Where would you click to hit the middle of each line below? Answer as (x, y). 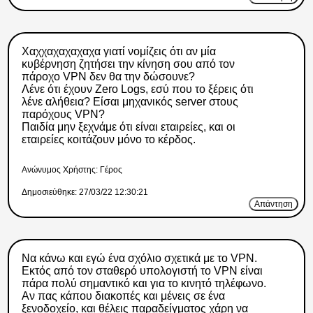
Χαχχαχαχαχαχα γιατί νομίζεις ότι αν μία (118, 52)
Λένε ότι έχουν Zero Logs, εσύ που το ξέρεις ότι (137, 89)
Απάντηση (273, 204)
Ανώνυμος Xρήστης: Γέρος (72, 170)
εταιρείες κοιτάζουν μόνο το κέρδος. (108, 140)
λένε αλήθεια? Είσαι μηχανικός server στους (130, 102)
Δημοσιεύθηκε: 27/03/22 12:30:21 (85, 192)
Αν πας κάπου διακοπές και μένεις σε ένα (123, 296)
